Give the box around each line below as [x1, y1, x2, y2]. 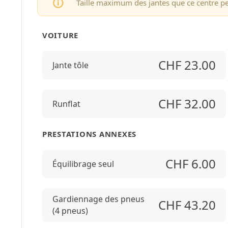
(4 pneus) [52, 205, 88, 216]
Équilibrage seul [52, 158, 114, 169]
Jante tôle [52, 59, 89, 71]
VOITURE [42, 30, 79, 40]
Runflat [52, 98, 80, 109]
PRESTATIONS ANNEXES [42, 129, 137, 139]
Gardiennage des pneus [52, 193, 145, 205]
